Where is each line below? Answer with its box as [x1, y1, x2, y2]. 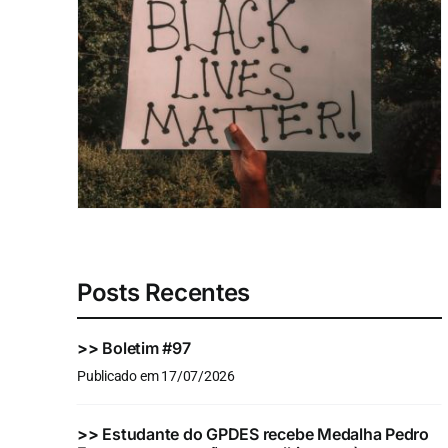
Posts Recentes [76, 277, 250, 307]
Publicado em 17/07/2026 [76, 367, 236, 385]
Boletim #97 [102, 337, 191, 358]
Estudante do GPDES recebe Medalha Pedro [102, 423, 429, 444]
